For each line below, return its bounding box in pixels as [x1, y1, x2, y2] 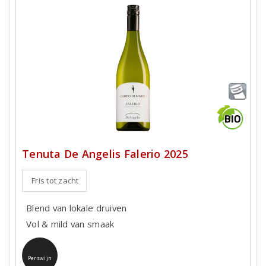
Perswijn [27, 255, 52, 262]
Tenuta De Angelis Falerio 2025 [22, 146, 188, 161]
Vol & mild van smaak [26, 217, 115, 230]
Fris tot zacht [31, 175, 79, 186]
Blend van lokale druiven [26, 201, 127, 214]
